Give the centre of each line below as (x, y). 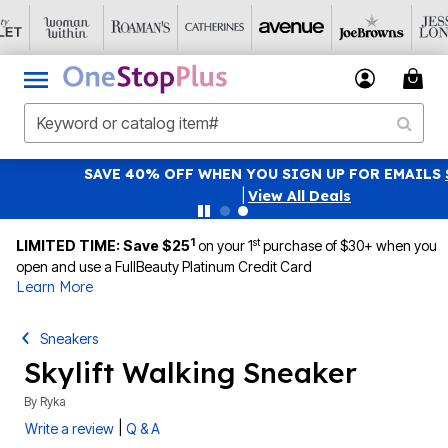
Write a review (69, 428)
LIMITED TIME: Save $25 (103, 245)
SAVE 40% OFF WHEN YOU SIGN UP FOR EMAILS (192, 174)
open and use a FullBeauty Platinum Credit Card (164, 266)
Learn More (54, 287)
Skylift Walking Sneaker (190, 372)
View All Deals (227, 196)
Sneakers (69, 338)
